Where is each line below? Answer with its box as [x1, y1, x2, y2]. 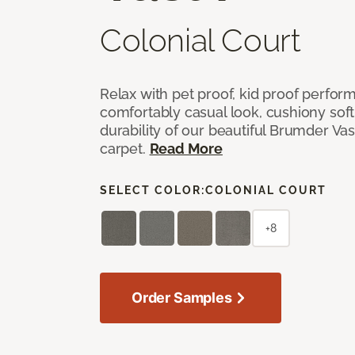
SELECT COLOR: [100, 183, 205, 197]
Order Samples [132, 288, 232, 306]
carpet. [100, 139, 150, 157]
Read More [149, 139, 223, 157]
